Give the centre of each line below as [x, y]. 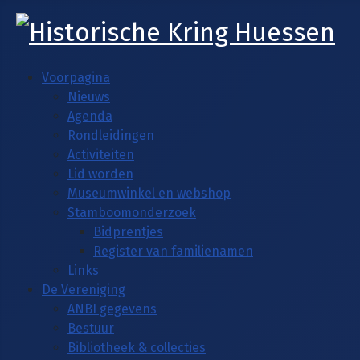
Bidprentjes [128, 231]
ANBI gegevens [112, 309]
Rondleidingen [111, 135]
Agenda [90, 116]
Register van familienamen [173, 251]
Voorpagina [76, 77]
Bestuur [91, 328]
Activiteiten [101, 154]
